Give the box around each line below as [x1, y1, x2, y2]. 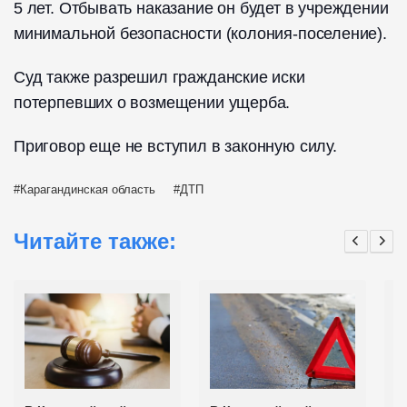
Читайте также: [14, 228, 176, 253]
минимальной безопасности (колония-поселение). [14, 25, 387, 44]
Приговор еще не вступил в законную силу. [14, 137, 337, 156]
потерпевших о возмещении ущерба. [14, 94, 291, 113]
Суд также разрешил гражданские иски [14, 68, 305, 87]
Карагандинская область [20, 183, 155, 197]
